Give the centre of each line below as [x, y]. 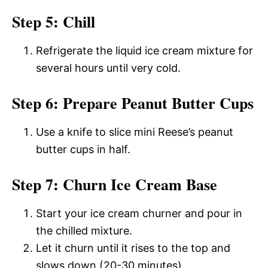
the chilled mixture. [84, 231]
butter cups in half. [83, 149]
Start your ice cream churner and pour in [139, 213]
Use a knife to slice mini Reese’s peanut [135, 132]
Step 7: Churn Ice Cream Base [115, 184]
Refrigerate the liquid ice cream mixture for [144, 51]
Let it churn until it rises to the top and [133, 248]
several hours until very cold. [108, 68]
